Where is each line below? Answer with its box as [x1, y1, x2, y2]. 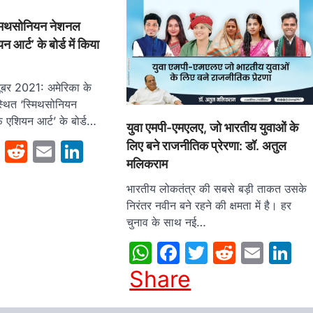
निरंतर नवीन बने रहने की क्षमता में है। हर [126, 198, 292, 212]
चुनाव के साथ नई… [126, 214, 207, 229]
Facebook [180, 238, 284, 266]
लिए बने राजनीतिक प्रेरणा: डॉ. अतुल [126, 138, 287, 153]
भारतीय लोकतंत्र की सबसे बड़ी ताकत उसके [126, 181, 307, 196]
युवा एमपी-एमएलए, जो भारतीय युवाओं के [126, 119, 299, 135]
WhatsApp [152, 238, 263, 266]
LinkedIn [82, 137, 173, 165]
